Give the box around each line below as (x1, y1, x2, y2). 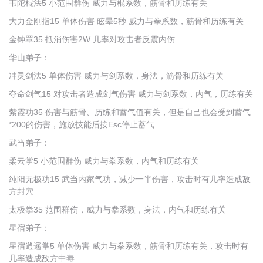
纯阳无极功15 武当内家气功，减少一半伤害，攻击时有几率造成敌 (9, 174, 251, 184)
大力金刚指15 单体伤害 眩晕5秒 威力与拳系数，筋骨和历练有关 (9, 16, 244, 26)
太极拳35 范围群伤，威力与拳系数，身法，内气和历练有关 (9, 205, 226, 214)
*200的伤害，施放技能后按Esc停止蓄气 (9, 120, 154, 129)
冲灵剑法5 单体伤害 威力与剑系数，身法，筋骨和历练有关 (9, 71, 224, 80)
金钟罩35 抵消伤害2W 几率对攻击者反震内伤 (9, 35, 175, 44)
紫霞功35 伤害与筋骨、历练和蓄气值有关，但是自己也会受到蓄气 (9, 107, 251, 117)
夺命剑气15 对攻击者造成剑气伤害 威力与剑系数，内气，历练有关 (9, 89, 253, 99)
